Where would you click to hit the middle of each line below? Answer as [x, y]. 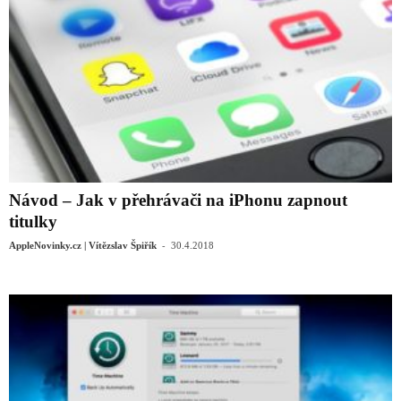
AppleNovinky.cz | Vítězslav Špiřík [83, 245]
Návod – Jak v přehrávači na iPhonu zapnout [178, 200]
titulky [33, 221]
